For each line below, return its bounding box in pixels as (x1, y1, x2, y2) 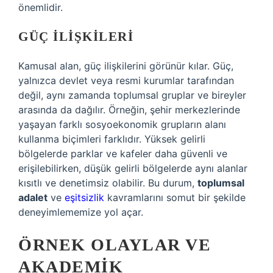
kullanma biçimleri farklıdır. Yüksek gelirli (18, 133, 205, 145)
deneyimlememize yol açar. (18, 206, 143, 218)
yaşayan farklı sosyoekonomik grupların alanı (18, 118, 226, 130)
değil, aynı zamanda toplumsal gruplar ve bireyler (18, 89, 246, 101)
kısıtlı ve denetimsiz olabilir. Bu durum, (18, 177, 197, 189)
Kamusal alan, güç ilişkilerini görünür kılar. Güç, (18, 60, 233, 72)
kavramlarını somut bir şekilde (104, 191, 246, 204)
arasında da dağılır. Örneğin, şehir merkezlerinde (18, 104, 240, 116)
